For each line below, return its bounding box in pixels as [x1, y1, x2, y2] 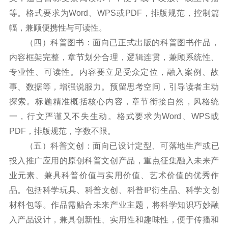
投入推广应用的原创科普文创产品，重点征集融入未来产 [9, 156, 219, 165]
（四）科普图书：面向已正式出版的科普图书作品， [25, 38, 219, 47]
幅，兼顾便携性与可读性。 [9, 23, 107, 32]
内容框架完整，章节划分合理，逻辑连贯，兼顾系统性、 [9, 52, 219, 62]
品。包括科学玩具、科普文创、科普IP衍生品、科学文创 [9, 185, 219, 194]
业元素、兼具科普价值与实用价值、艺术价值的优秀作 [9, 170, 219, 180]
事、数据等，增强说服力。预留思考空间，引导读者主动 [9, 82, 219, 91]
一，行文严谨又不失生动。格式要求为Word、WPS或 [9, 111, 219, 121]
